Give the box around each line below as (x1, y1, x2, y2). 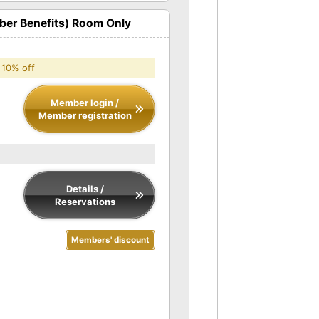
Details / (66, 182, 104, 194)
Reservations (54, 195, 115, 207)
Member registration (38, 109, 132, 121)
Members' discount (71, 234, 150, 245)
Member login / (51, 96, 119, 108)
